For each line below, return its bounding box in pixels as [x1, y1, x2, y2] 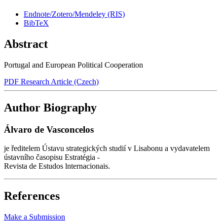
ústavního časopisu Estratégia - [4, 153, 100, 162]
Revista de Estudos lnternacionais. [4, 162, 110, 171]
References [4, 189, 60, 203]
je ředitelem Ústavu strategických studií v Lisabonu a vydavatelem [4, 144, 210, 153]
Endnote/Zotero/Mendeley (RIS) [24, 9, 125, 18]
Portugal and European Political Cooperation [4, 60, 143, 69]
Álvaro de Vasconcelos [4, 124, 94, 135]
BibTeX [24, 18, 49, 27]
